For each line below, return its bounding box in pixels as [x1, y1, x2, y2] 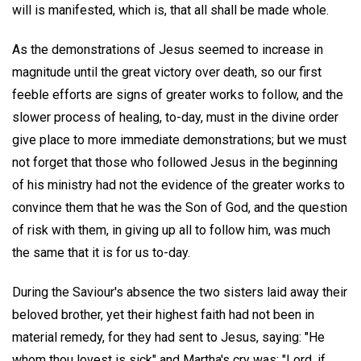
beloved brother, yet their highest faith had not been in [12, 306, 314, 322]
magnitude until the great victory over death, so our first [12, 64, 322, 81]
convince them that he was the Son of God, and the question [12, 200, 347, 216]
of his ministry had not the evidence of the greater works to [12, 177, 345, 193]
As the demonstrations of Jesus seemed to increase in [12, 42, 323, 58]
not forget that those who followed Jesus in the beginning [12, 155, 338, 171]
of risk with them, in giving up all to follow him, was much [12, 222, 330, 239]
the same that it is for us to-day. [12, 245, 190, 261]
